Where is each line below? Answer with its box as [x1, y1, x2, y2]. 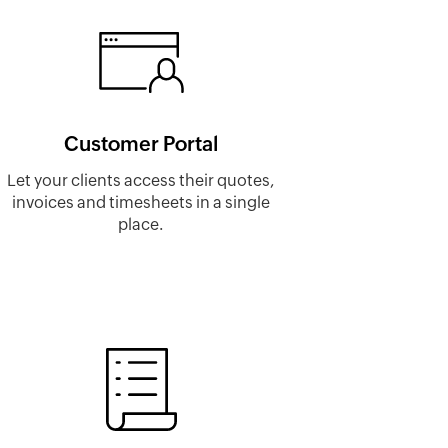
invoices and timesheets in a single [12, 195, 270, 211]
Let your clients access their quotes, [7, 173, 275, 189]
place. [118, 217, 164, 233]
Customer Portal [64, 132, 218, 155]
